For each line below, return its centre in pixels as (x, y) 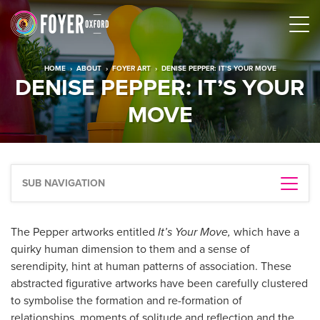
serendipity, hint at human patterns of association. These (151, 266)
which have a (265, 232)
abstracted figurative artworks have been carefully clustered (159, 284)
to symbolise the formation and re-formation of (126, 301)
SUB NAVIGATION (64, 183)
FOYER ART (131, 68)
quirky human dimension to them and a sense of (130, 249)
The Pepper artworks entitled (84, 232)
